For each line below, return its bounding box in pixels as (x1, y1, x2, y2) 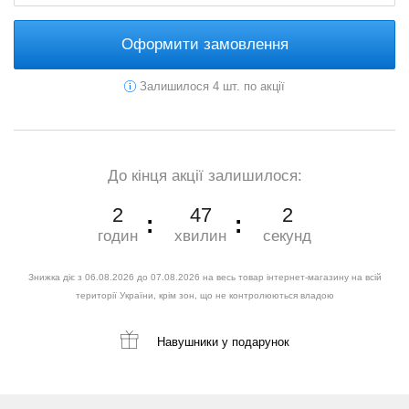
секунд (263, 226, 311, 245)
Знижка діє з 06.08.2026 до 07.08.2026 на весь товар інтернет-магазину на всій (27, 271, 382, 282)
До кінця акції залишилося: (107, 166, 302, 184)
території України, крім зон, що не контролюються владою (75, 289, 334, 300)
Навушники (156, 334, 218, 349)
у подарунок (217, 334, 289, 349)
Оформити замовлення (121, 35, 288, 53)
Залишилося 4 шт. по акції (140, 79, 285, 93)
